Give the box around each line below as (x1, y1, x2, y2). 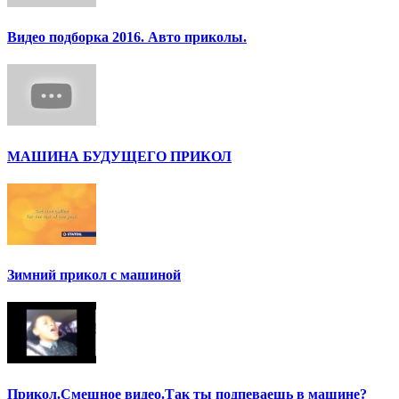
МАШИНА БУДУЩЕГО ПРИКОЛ (7, 148, 232, 164)
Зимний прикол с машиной (7, 267, 181, 283)
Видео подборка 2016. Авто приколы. (7, 29, 247, 45)
